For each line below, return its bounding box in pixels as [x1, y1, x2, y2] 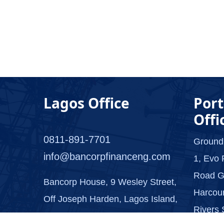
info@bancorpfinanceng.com [43, 151, 170, 162]
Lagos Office [43, 93, 129, 113]
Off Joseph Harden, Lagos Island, [43, 194, 177, 204]
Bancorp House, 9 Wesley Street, [43, 177, 176, 187]
